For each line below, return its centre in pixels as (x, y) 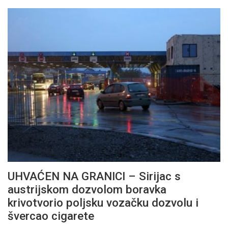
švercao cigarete (51, 216)
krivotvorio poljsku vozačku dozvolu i (103, 202)
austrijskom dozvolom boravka (87, 189)
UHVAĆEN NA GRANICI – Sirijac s (94, 176)
